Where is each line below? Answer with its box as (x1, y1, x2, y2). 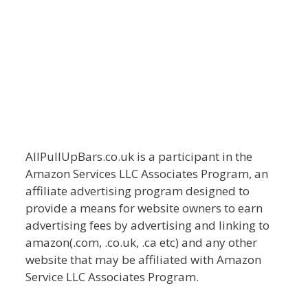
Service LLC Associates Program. (25, 268, 199, 285)
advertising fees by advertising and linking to (25, 217, 270, 233)
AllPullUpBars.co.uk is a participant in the (25, 148, 253, 164)
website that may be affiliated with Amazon (25, 251, 262, 267)
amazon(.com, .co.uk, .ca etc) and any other (25, 234, 258, 250)
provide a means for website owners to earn (25, 199, 263, 216)
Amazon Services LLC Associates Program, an (25, 165, 269, 181)
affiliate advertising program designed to (25, 182, 250, 199)
